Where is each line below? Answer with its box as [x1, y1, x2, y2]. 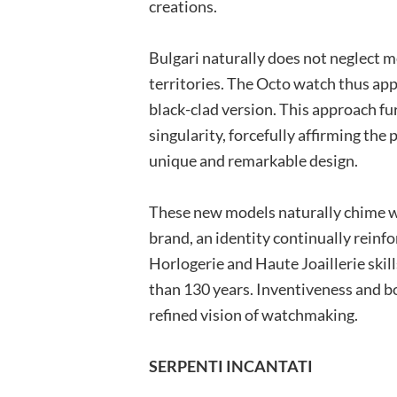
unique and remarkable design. [149, 151, 358, 171]
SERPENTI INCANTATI [149, 356, 313, 377]
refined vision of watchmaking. [149, 305, 358, 325]
